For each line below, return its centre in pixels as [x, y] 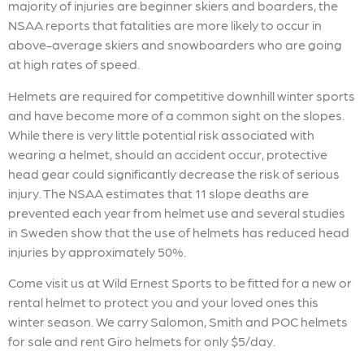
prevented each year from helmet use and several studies [177, 212]
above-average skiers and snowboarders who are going [175, 45]
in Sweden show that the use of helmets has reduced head [179, 232]
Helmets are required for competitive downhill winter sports [182, 95]
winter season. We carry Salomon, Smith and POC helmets [178, 322]
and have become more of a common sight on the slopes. [176, 115]
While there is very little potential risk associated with [161, 134]
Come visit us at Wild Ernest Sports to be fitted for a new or [180, 283]
